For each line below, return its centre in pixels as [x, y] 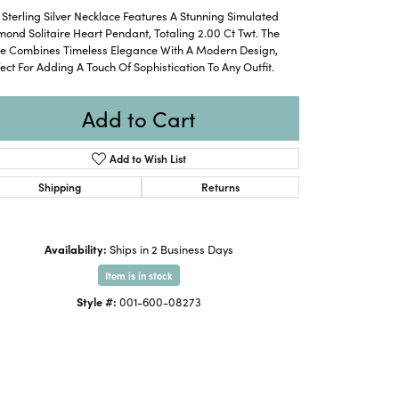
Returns [220, 187]
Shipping [60, 187]
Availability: [76, 248]
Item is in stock [139, 275]
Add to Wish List [148, 158]
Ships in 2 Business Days [171, 248]
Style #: [97, 301]
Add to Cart [139, 118]
